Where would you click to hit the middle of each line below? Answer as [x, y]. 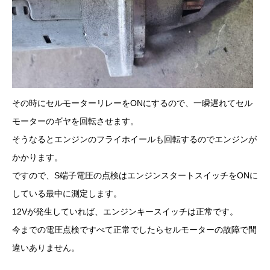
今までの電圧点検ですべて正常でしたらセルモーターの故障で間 [134, 230]
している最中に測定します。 [67, 194]
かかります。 [37, 158]
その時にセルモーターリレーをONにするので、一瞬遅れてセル [132, 103]
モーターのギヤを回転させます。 [75, 121]
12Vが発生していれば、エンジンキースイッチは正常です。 [125, 212]
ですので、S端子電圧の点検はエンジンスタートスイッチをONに [135, 176]
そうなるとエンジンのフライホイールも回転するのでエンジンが [134, 140]
